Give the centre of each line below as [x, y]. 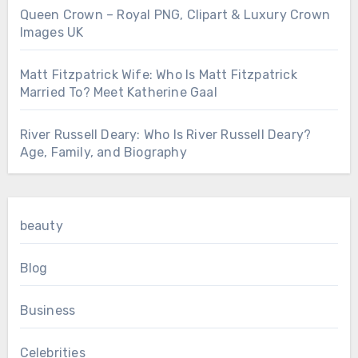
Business [48, 311]
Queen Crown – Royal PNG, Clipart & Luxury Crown [175, 15]
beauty [41, 226]
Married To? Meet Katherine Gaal [118, 93]
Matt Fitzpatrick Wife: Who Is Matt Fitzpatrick [158, 75]
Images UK [52, 33]
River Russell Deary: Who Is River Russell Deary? [165, 135]
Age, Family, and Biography [103, 153]
